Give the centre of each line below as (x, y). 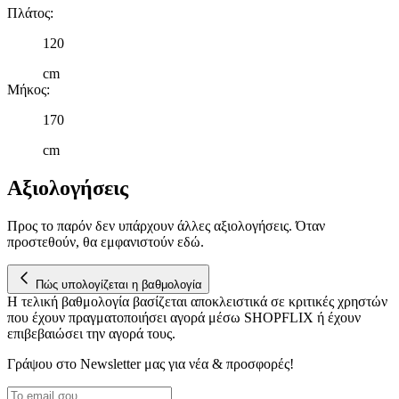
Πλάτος (28, 12)
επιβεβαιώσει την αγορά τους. (91, 333)
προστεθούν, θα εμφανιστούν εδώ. (106, 241)
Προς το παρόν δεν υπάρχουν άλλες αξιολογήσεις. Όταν (166, 225)
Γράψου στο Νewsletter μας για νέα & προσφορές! (151, 363)
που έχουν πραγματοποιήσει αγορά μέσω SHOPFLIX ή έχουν (184, 317)
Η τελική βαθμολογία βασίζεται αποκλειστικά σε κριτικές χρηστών (197, 301)
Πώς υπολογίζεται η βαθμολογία (119, 284)
